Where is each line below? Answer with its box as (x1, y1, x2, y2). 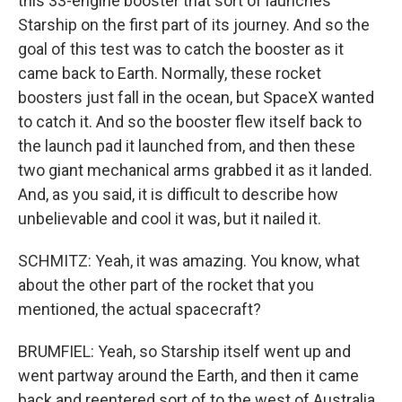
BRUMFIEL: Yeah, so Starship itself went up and (18, 342, 351, 361)
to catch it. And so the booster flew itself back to (18, 112, 362, 131)
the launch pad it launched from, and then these (18, 136, 355, 155)
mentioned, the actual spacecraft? (18, 300, 261, 319)
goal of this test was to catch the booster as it (18, 39, 344, 58)
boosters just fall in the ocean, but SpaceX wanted (18, 88, 374, 107)
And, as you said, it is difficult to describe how (18, 185, 338, 204)
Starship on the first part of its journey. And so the (18, 15, 370, 34)
